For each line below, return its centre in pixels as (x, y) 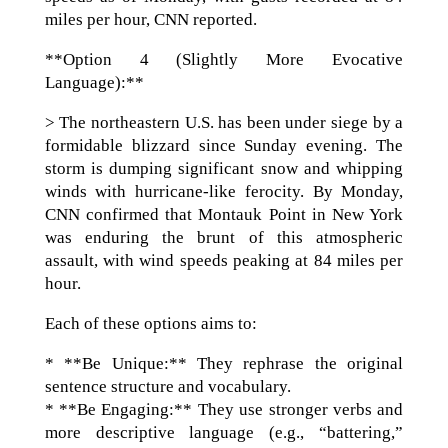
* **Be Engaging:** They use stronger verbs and (224, 409)
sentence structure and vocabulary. (167, 386)
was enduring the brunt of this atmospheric (224, 237)
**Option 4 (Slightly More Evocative (224, 59)
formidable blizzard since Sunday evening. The (224, 145)
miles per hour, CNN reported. (150, 19)
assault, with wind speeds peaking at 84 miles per (224, 260)
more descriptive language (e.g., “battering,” (224, 432)
